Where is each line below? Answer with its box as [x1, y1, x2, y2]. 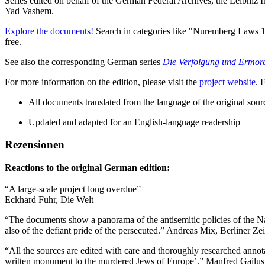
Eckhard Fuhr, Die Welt [5, 195, 93, 205]
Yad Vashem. [5, 5, 54, 16]
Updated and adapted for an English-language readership [28, 117, 240, 127]
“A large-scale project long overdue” [5, 184, 141, 195]
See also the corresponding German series [5, 56, 163, 67]
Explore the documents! [5, 25, 93, 36]
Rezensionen [5, 138, 64, 151]
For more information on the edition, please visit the [5, 76, 199, 87]
